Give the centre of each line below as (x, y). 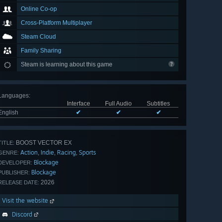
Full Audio (118, 104)
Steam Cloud (38, 37)
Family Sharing (41, 51)
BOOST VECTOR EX (43, 143)
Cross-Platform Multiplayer (56, 23)
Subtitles (158, 104)
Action (29, 153)
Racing (66, 153)
